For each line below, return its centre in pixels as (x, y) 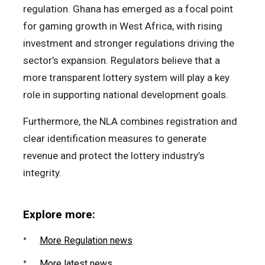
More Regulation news (86, 240)
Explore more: (59, 214)
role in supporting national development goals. (126, 94)
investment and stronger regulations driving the (129, 43)
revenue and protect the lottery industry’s (114, 155)
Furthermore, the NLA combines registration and (130, 121)
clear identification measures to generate (115, 138)
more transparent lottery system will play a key (126, 77)
